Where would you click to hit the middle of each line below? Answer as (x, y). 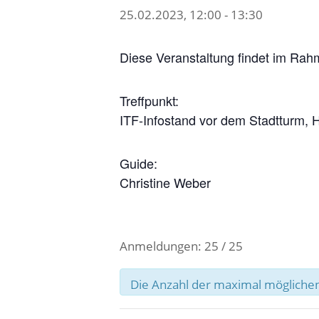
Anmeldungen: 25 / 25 (181, 246)
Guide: (138, 163)
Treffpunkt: (149, 101)
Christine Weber (165, 183)
